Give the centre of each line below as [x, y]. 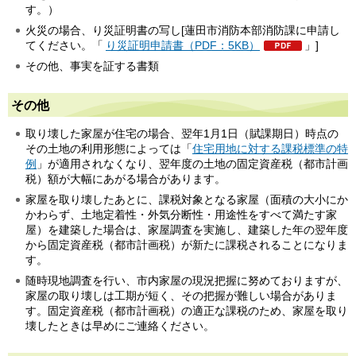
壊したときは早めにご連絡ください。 [120, 326]
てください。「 [64, 46]
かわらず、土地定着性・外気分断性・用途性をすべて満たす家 [181, 215]
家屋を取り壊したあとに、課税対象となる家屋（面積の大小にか [187, 200]
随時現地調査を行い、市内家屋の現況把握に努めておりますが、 [187, 281]
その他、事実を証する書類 [92, 66]
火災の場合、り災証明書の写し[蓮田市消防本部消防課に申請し [183, 31]
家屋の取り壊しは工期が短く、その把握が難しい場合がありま [181, 296]
